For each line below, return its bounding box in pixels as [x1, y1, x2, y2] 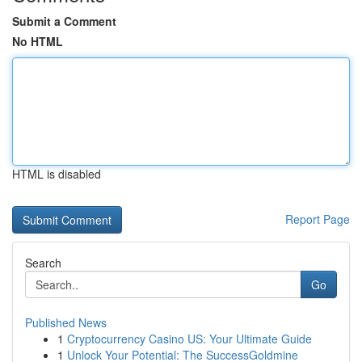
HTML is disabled [12, 166, 101, 182]
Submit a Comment [12, 13, 116, 29]
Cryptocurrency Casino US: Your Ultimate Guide [67, 330, 312, 347]
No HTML [12, 33, 63, 49]
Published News [25, 314, 107, 330]
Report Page [285, 211, 350, 227]
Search [25, 255, 61, 271]
